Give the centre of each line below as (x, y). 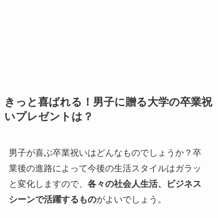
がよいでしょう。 (131, 199)
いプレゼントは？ (49, 117)
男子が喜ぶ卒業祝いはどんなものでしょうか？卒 (105, 153)
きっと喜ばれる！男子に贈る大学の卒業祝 (108, 102)
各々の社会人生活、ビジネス (144, 184)
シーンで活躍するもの (52, 199)
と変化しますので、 (48, 184)
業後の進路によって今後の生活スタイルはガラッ (105, 168)
